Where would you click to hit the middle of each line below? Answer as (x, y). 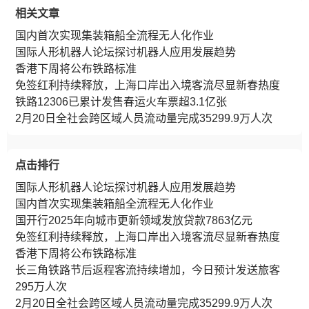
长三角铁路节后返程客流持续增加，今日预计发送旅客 (148, 270)
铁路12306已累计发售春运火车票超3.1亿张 (121, 102)
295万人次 (41, 287)
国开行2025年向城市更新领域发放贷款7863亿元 (134, 220)
